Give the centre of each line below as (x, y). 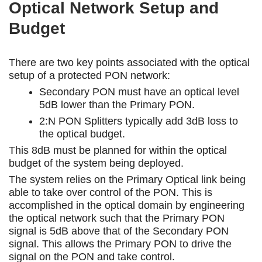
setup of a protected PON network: (89, 75)
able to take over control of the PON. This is (111, 192)
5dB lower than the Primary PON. (117, 104)
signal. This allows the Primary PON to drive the (120, 244)
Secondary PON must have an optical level (139, 92)
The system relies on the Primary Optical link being (127, 179)
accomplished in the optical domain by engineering (127, 205)
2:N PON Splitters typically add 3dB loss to (139, 121)
